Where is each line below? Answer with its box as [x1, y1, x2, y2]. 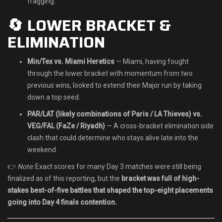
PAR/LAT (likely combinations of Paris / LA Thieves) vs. [27, 110, 202, 118]
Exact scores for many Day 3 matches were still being [34, 163, 201, 171]
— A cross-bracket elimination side [105, 122, 214, 130]
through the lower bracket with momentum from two [27, 69, 193, 78]
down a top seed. [27, 93, 80, 102]
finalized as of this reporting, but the [7, 174, 121, 183]
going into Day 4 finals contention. [7, 198, 117, 207]
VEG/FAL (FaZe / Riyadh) [27, 122, 105, 130]
